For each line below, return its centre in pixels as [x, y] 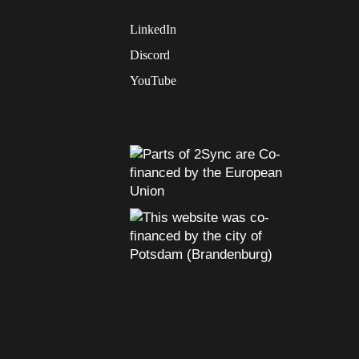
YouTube [153, 81]
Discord [150, 55]
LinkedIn [153, 29]
